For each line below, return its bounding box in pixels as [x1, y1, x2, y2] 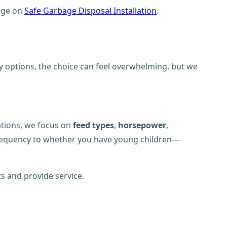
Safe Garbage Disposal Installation [24, 5, 157, 17]
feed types [73, 120, 114, 131]
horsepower [118, 120, 166, 131]
